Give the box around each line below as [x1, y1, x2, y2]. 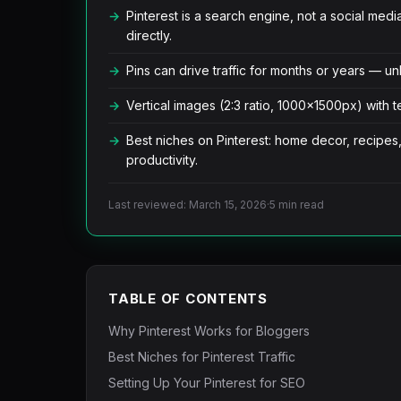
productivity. [126, 152, 198, 167]
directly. [126, 28, 172, 43]
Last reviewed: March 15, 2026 [108, 198, 267, 211]
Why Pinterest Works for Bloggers [108, 323, 310, 338]
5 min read [269, 198, 324, 211]
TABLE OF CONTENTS [108, 290, 268, 307]
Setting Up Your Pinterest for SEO [108, 375, 305, 390]
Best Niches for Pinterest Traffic [108, 349, 295, 364]
